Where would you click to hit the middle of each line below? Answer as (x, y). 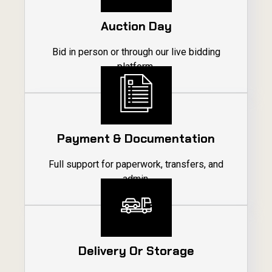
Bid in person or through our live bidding (136, 52)
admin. (136, 178)
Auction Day (136, 26)
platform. (136, 66)
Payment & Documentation (136, 138)
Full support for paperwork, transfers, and (136, 164)
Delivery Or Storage (136, 250)
